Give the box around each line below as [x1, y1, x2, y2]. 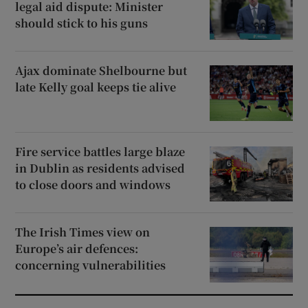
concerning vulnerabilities [15, 257, 166, 274]
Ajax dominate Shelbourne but [15, 63, 188, 79]
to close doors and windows [15, 176, 171, 192]
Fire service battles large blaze [15, 143, 186, 159]
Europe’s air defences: [15, 241, 139, 257]
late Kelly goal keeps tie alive [15, 79, 177, 96]
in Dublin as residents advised [15, 159, 186, 176]
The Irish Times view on [15, 224, 151, 241]
